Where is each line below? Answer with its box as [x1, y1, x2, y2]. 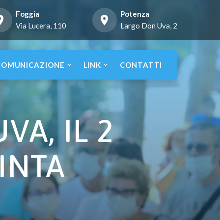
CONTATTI [120, 60, 163, 69]
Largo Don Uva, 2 [120, 21, 177, 30]
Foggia [16, 9, 39, 18]
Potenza [120, 9, 149, 18]
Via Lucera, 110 [16, 21, 66, 30]
